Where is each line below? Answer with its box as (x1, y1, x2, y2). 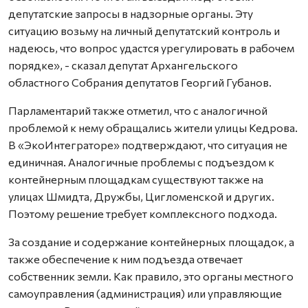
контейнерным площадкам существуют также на (8, 172, 263, 186)
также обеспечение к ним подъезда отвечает (8, 252, 243, 265)
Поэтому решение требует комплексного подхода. (8, 206, 277, 220)
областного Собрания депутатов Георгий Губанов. (8, 75, 272, 89)
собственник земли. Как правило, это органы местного (8, 269, 294, 283)
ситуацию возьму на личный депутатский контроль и (8, 23, 280, 37)
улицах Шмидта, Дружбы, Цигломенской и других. (8, 189, 274, 203)
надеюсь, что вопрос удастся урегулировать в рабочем (8, 41, 294, 54)
